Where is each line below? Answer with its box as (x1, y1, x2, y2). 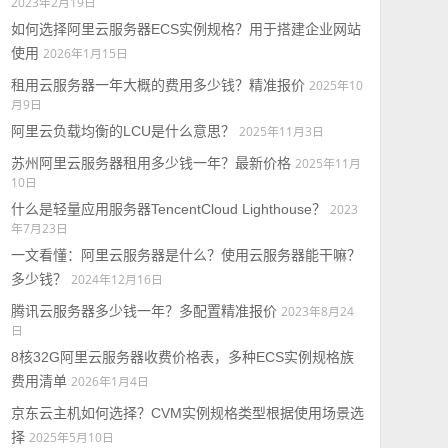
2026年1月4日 (70, 373, 149, 389)
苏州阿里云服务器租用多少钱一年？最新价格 (10, 155, 291, 171)
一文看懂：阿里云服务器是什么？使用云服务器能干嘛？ (10, 247, 361, 263)
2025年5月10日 (28, 429, 114, 445)
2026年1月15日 (42, 45, 128, 61)
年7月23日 (10, 220, 68, 236)
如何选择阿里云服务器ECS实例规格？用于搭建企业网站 (10, 21, 361, 37)
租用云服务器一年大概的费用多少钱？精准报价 (10, 77, 305, 93)
